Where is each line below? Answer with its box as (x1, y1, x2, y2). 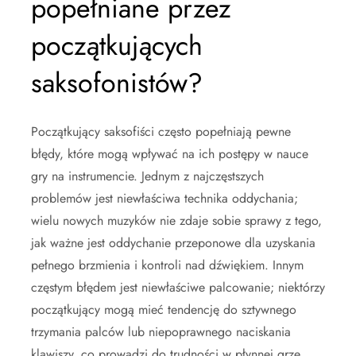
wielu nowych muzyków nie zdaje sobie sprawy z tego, (31, 211, 322, 230)
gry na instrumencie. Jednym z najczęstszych (31, 167, 264, 186)
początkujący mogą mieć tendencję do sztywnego (31, 300, 296, 319)
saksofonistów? (31, 64, 203, 103)
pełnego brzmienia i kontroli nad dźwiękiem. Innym (31, 256, 304, 275)
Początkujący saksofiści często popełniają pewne (31, 122, 291, 141)
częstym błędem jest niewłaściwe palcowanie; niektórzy (31, 278, 325, 297)
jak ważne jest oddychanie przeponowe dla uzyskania (31, 234, 315, 253)
